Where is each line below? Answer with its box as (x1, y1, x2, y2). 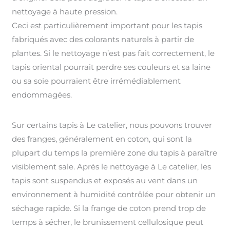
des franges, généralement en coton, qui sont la (12, 133, 193, 144)
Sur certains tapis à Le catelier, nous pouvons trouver (12, 120, 213, 130)
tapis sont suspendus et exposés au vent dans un (12, 175, 198, 185)
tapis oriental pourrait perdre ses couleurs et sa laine (12, 62, 211, 72)
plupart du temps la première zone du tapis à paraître (12, 147, 218, 158)
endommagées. (12, 89, 72, 100)
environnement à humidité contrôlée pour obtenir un (12, 189, 216, 199)
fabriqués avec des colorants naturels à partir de (12, 34, 195, 44)
